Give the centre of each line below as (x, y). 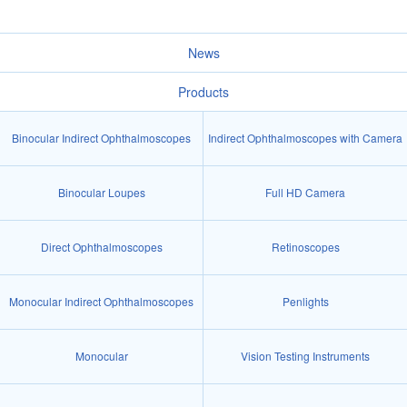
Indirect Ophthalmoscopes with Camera (305, 138)
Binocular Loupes (101, 193)
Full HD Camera (305, 193)
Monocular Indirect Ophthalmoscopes (101, 302)
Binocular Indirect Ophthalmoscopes (101, 138)
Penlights (305, 302)
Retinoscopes (305, 247)
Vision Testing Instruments (305, 356)
